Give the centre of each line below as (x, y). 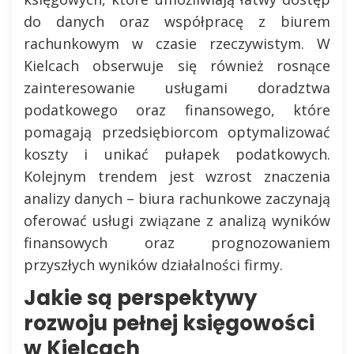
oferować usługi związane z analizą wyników (177, 220)
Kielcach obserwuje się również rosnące (177, 66)
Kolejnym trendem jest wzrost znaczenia (177, 176)
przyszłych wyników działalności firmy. (153, 265)
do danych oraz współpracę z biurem (177, 21)
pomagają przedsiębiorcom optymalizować (177, 132)
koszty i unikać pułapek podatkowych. (177, 154)
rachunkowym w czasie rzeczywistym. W (177, 43)
